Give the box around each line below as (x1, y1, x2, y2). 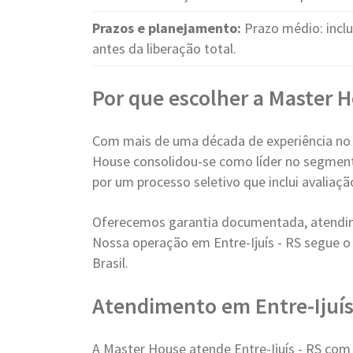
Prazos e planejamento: (92, 19, 241, 37)
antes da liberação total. (92, 39, 236, 58)
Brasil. (92, 254, 128, 272)
